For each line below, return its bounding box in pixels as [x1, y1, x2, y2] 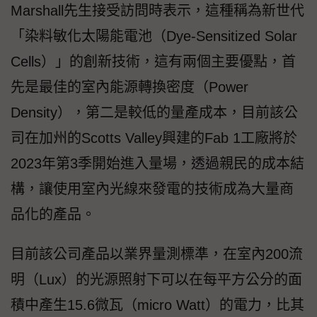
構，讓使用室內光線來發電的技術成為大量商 [11, 180, 294, 197]
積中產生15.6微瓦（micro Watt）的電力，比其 [11, 296, 304, 313]
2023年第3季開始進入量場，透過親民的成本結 [11, 155, 304, 171]
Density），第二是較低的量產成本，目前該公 [11, 104, 298, 120]
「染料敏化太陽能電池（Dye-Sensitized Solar [11, 28, 297, 44]
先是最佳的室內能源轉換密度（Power [11, 79, 248, 95]
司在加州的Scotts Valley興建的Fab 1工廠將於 [11, 129, 297, 146]
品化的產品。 [11, 206, 96, 222]
